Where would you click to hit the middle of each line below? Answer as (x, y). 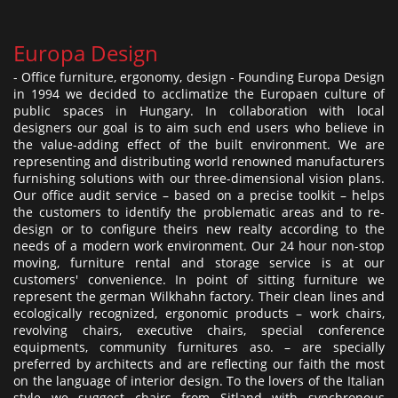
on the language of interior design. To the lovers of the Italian (199, 380)
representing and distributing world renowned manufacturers (199, 161)
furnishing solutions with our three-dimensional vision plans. (199, 178)
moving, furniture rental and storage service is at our (199, 262)
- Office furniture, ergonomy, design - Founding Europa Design (199, 76)
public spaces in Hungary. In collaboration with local (199, 110)
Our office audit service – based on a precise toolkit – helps (199, 195)
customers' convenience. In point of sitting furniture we (199, 279)
